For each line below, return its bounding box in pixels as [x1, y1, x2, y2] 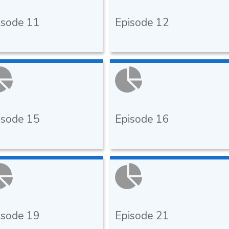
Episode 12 [115, 15, 170, 30]
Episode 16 [115, 112, 170, 127]
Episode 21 [115, 209, 170, 223]
